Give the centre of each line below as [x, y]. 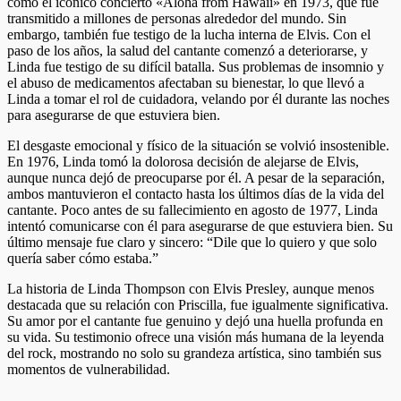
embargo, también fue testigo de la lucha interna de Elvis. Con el [189, 34]
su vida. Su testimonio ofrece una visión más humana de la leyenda [196, 337]
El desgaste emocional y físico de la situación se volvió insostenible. [198, 145]
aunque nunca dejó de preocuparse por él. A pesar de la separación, [196, 177]
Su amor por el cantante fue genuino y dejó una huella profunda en [195, 320]
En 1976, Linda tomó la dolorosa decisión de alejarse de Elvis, [183, 161]
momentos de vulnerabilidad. [89, 369]
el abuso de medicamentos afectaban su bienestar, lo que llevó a [186, 82]
